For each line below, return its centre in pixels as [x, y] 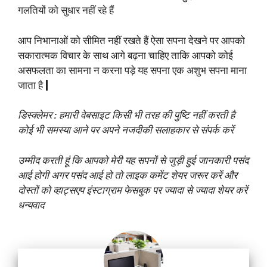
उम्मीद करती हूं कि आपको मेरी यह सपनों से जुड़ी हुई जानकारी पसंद [133, 160]
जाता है [30, 85]
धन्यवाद [32, 205]
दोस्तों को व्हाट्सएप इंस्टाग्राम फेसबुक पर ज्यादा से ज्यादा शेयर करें [133, 190]
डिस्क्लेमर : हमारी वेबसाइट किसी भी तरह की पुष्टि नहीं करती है [126, 115]
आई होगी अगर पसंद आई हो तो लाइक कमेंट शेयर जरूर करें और [128, 175]
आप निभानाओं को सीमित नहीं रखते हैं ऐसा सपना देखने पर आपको [131, 40]
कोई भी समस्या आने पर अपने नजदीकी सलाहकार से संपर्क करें [126, 130]
